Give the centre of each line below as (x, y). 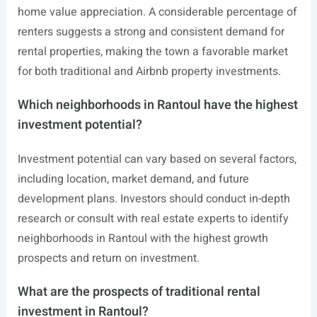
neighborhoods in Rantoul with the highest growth (143, 239)
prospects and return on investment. (108, 259)
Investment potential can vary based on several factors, (157, 160)
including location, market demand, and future (133, 179)
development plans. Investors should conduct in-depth (154, 199)
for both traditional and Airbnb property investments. (149, 72)
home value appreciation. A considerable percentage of (157, 12)
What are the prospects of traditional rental (139, 292)
